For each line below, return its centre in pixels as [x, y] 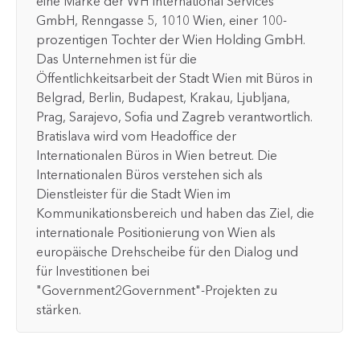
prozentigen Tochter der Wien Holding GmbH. [171, 39]
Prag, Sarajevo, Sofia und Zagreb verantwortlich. [174, 117]
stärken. [59, 309]
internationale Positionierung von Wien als [156, 232]
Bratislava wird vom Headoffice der [136, 136]
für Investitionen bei [93, 271]
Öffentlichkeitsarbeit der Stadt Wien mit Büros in [174, 78]
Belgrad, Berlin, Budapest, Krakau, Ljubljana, [163, 97]
